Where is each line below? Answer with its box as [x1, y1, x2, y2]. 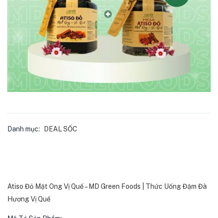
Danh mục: [7, 125, 41, 133]
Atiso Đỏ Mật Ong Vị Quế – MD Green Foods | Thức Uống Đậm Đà [7, 182, 207, 190]
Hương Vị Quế [7, 195, 51, 203]
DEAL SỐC [44, 125, 77, 133]
